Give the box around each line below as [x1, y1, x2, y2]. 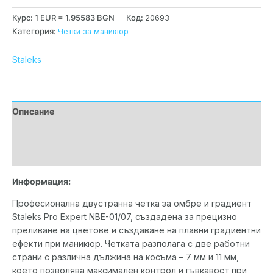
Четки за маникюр [58, 26, 129, 36]
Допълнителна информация [12, 127, 132, 138]
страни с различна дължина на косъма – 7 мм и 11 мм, [12, 251, 239, 262]
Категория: [12, 26, 58, 36]
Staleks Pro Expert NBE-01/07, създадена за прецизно [12, 211, 237, 222]
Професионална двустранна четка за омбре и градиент [12, 197, 252, 208]
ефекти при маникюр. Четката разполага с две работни [12, 238, 250, 249]
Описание [12, 105, 54, 116]
